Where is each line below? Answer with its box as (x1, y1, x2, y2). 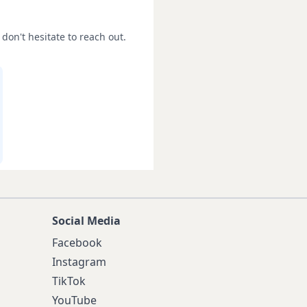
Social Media (52, 213, 121, 228)
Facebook (52, 235, 102, 250)
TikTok (52, 273, 86, 288)
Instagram (52, 254, 106, 269)
